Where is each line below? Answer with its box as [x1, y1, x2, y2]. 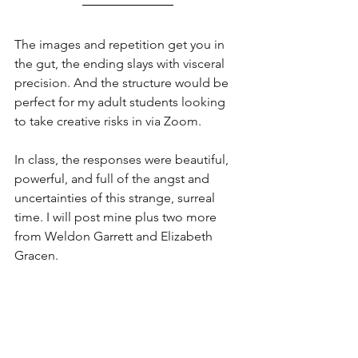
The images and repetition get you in [14, 36, 228, 52]
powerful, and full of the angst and [14, 170, 213, 186]
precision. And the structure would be [14, 74, 232, 90]
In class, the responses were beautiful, [14, 151, 232, 167]
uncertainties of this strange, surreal [14, 189, 218, 205]
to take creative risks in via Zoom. [14, 113, 208, 129]
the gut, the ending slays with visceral [14, 55, 228, 71]
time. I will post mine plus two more [14, 209, 220, 225]
